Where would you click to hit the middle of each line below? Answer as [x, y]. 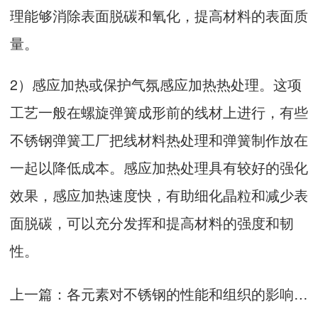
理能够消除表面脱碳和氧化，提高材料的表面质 [159, 15]
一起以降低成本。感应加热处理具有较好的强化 [159, 168]
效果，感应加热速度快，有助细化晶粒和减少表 [159, 195]
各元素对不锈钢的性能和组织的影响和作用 [180, 294]
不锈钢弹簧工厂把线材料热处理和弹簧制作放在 [159, 140]
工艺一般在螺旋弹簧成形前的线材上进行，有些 [159, 112]
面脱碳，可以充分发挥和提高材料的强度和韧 [152, 223]
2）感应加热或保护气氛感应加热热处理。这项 [156, 84]
